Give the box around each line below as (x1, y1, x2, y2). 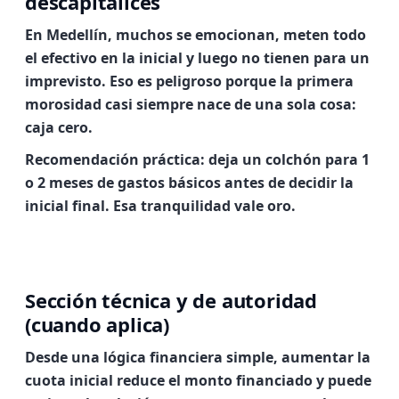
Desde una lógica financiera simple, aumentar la (25, 347, 370, 367)
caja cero (25, 118, 88, 137)
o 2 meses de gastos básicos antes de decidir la (25, 173, 354, 192)
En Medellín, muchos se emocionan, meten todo (25, 25, 366, 45)
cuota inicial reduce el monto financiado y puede (25, 370, 371, 390)
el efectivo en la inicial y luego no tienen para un (25, 48, 370, 68)
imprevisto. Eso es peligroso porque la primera (25, 71, 354, 91)
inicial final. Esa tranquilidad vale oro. (25, 196, 296, 216)
